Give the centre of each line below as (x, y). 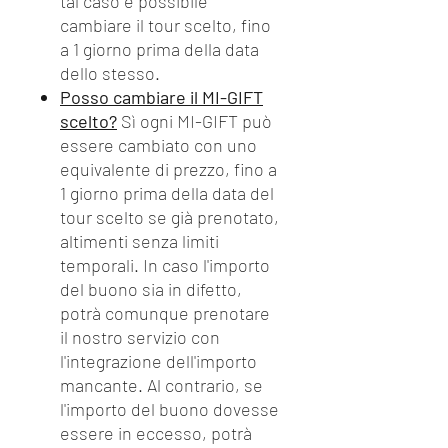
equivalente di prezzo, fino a (168, 169)
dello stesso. (110, 73)
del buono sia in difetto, (151, 289)
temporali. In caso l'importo (165, 265)
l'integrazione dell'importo (158, 361)
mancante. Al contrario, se (161, 385)
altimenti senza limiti (139, 241)
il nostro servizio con (140, 337)
